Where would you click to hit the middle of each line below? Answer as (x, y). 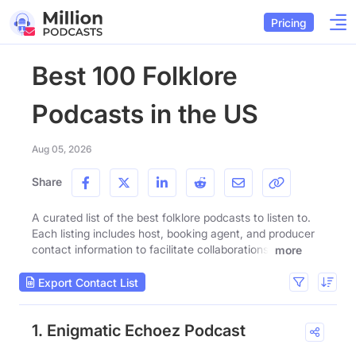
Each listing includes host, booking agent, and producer (173, 233)
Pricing (289, 22)
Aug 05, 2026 (62, 149)
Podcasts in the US (145, 114)
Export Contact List (87, 282)
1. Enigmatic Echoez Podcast (139, 331)
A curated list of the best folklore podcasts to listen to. (171, 217)
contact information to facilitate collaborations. (152, 249)
